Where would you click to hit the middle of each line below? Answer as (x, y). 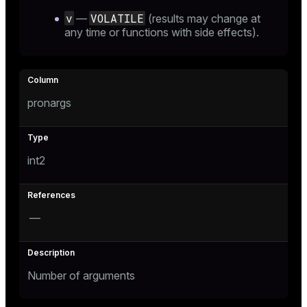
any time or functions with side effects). (162, 32)
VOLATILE (117, 18)
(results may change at (203, 19)
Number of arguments (81, 275)
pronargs (49, 103)
